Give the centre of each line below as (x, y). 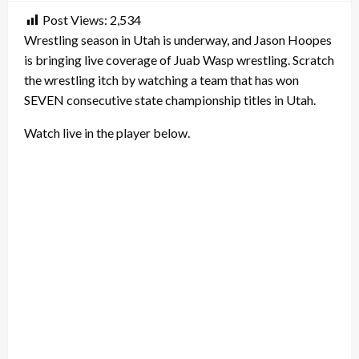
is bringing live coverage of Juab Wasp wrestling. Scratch (179, 60)
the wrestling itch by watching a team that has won (161, 80)
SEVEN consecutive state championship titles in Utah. (170, 100)
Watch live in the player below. (107, 133)
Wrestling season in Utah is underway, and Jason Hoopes (178, 40)
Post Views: (75, 20)
